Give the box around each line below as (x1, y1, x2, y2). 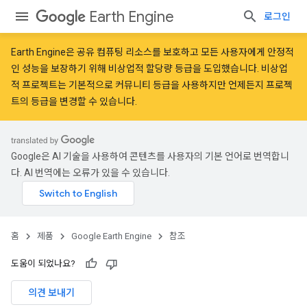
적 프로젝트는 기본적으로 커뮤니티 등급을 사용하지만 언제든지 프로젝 (11, 79, 293, 90)
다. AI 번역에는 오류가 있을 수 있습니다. (11, 167, 170, 178)
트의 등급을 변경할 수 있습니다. (11, 96, 137, 107)
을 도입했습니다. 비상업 (193, 63, 288, 74)
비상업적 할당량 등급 (108, 63, 193, 74)
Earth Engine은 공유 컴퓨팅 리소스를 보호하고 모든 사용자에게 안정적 (11, 47, 294, 58)
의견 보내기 (28, 286, 75, 299)
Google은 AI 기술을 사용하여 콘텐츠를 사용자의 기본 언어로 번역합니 (11, 151, 289, 162)
